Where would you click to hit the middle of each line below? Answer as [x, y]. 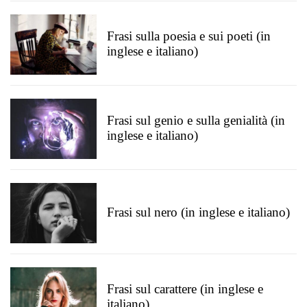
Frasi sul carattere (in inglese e [185, 289]
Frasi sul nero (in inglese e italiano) [198, 212]
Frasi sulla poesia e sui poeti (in [189, 36]
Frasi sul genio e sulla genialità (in [196, 120]
